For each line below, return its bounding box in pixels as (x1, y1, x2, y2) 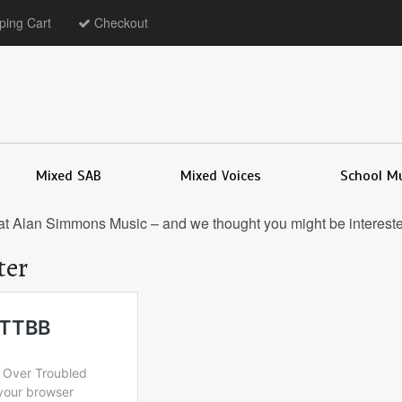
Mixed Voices (179, 166, 261, 185)
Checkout (91, 13, 148, 31)
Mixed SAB (35, 166, 101, 185)
